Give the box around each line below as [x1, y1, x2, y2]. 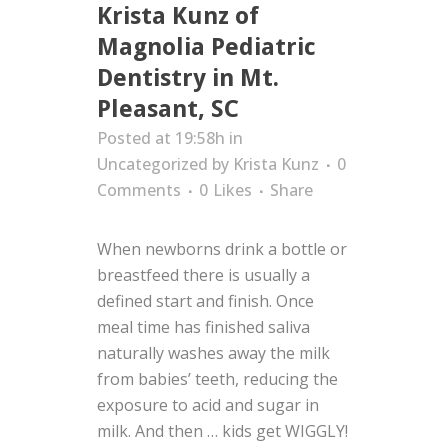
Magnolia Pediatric [97, 33, 316, 61]
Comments [97, 179, 181, 201]
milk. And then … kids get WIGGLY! [97, 420, 348, 442]
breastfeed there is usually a [97, 264, 310, 286]
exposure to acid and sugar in [97, 394, 319, 416]
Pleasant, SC [97, 95, 239, 123]
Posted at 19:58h [97, 127, 225, 149]
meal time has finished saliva [97, 316, 310, 338]
